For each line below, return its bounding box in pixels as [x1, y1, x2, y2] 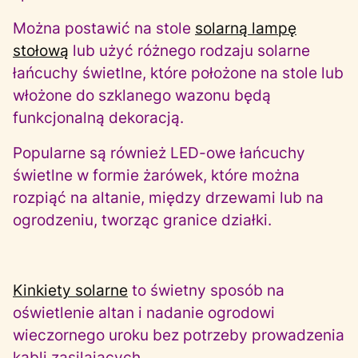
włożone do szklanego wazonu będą [13, 86, 271, 105]
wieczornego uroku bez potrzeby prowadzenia [13, 326, 344, 344]
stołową [13, 42, 69, 60]
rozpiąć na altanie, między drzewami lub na [13, 189, 324, 207]
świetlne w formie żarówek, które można [13, 166, 300, 185]
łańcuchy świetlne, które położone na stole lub [13, 64, 344, 82]
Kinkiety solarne [13, 281, 128, 300]
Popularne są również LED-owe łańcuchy [13, 144, 305, 162]
